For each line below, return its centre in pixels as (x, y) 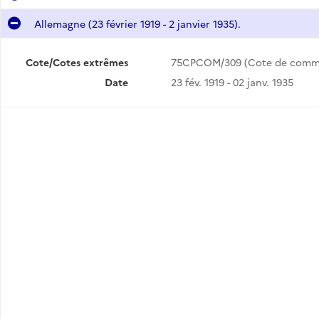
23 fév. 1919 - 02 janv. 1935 (232, 82)
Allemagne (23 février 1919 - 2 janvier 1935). (137, 23)
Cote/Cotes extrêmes (77, 62)
